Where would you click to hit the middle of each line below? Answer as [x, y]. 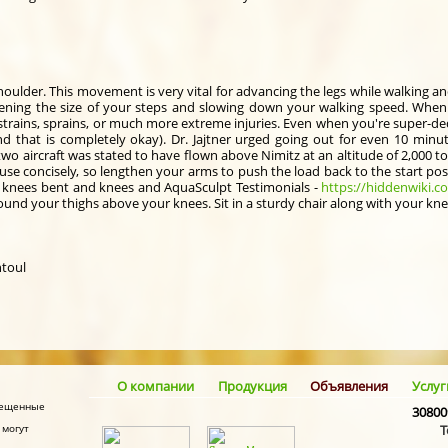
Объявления [349, 385]
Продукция [252, 385]
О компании [155, 385]
